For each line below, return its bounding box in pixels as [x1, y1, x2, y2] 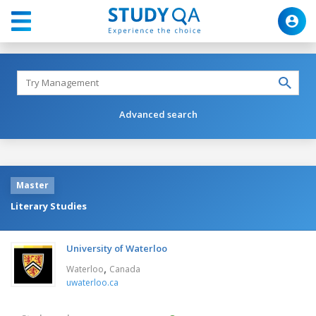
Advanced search [119, 107, 197, 121]
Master [16, 178, 49, 191]
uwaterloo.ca [66, 276, 119, 288]
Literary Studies [11, 199, 87, 212]
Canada [109, 262, 140, 275]
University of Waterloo [66, 241, 167, 255]
